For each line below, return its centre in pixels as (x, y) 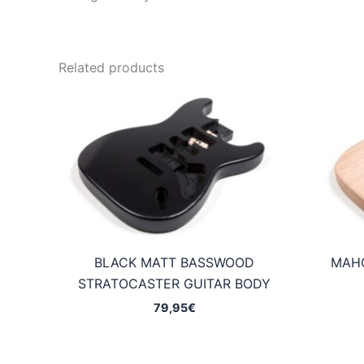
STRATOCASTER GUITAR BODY (174, 284)
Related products (111, 68)
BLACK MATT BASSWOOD (174, 263)
